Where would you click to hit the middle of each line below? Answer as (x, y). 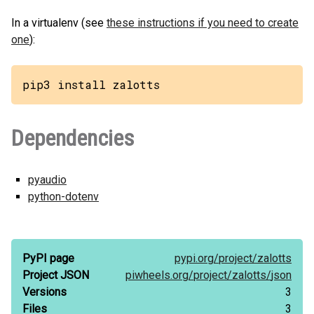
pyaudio (47, 180)
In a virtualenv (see (59, 23)
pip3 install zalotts (91, 84)
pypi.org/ (197, 258)
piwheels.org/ (159, 275)
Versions (45, 292)
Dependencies (73, 138)
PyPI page (48, 258)
